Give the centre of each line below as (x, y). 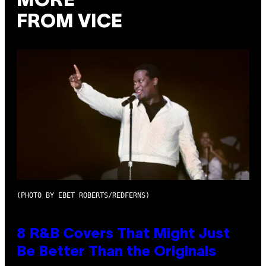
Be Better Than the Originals (116, 253)
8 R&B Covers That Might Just (123, 235)
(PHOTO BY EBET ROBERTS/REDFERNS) (83, 196)
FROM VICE (69, 23)
